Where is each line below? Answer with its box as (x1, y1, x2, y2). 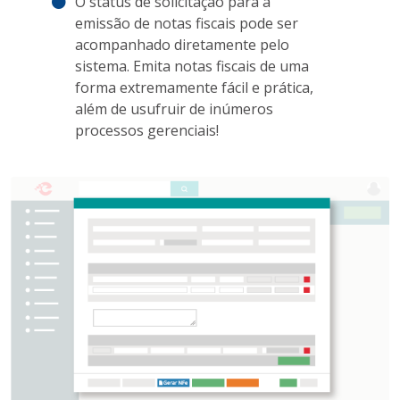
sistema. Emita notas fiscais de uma (75, 55, 309, 76)
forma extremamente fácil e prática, (75, 77, 313, 97)
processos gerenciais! (75, 120, 219, 140)
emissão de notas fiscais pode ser (75, 12, 298, 33)
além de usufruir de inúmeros (75, 98, 273, 119)
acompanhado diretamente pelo (75, 34, 289, 54)
